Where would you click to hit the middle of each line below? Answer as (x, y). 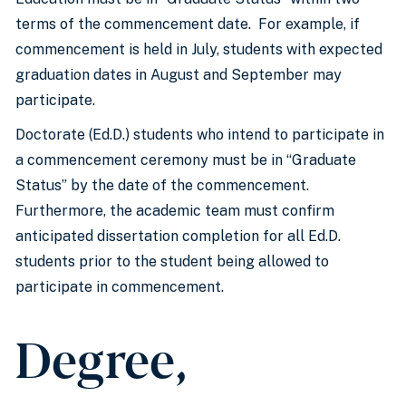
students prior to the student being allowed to (172, 261)
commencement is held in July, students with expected (199, 49)
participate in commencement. (120, 287)
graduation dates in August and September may (179, 75)
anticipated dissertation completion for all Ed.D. (178, 236)
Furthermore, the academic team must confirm (175, 211)
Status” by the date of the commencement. (162, 185)
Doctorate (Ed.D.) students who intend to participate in (200, 135)
